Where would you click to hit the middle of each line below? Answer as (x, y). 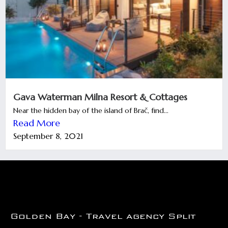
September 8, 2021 (48, 136)
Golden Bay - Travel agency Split (103, 216)
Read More (37, 123)
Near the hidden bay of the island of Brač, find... (91, 110)
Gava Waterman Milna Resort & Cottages (100, 97)
